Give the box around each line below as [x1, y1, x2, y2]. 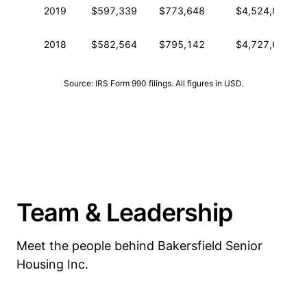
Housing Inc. [16, 257, 88, 271]
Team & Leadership [16, 197, 232, 228]
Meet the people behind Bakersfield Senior [16, 238, 262, 253]
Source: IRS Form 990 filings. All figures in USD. [64, 78, 243, 88]
